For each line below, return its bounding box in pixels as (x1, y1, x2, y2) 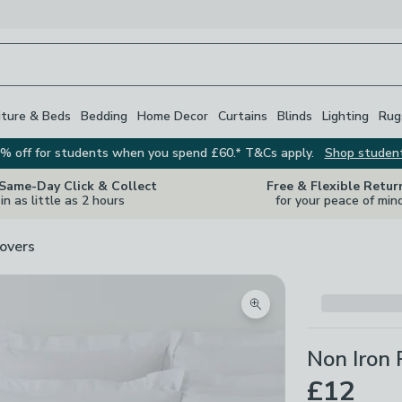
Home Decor (137, 107, 208, 125)
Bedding (81, 107, 127, 125)
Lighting (322, 107, 369, 125)
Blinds (277, 107, 312, 125)
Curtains (218, 107, 267, 125)
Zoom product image (255, 304, 386, 325)
